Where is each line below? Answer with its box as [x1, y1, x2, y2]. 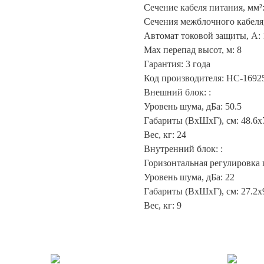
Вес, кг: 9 [144, 200, 181, 211]
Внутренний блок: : [144, 144, 223, 154]
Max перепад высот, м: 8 [144, 45, 242, 55]
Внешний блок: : [144, 87, 211, 98]
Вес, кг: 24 [144, 130, 186, 140]
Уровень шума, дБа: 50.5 [144, 101, 242, 112]
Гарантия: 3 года [144, 59, 210, 70]
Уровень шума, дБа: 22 [144, 172, 235, 183]
